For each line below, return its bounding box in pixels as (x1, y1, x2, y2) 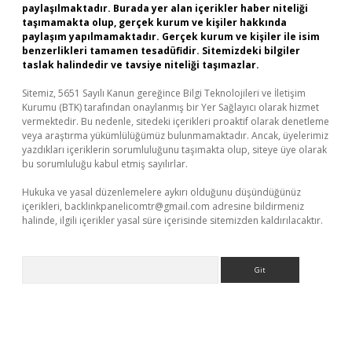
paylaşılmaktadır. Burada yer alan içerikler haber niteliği (22, 2, 308, 15)
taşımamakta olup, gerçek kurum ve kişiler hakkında (22, 16, 287, 29)
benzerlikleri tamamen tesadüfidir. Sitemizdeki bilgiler (22, 44, 300, 57)
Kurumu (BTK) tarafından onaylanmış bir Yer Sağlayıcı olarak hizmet (22, 101, 319, 114)
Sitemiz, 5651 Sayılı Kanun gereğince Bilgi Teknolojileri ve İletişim (22, 86, 306, 100)
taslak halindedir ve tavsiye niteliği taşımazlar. (22, 58, 259, 71)
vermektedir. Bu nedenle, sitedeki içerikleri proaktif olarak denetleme (22, 115, 329, 128)
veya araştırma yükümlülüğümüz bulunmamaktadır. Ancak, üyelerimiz (22, 129, 328, 142)
